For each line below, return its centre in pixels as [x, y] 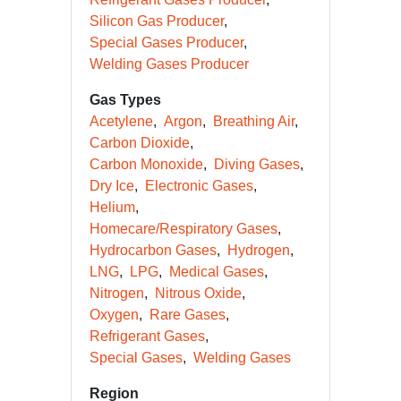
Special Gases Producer [166, 43]
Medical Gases [217, 272]
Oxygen [114, 315]
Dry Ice [112, 186]
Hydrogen [259, 250]
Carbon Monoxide [146, 164]
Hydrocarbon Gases [153, 250]
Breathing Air [254, 121]
